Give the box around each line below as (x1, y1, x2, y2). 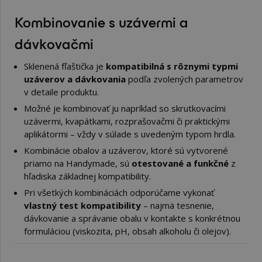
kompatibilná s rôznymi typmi (106, 60, 238, 72)
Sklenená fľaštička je (24, 60, 106, 72)
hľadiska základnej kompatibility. (24, 170, 151, 182)
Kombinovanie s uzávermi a (15, 11, 188, 31)
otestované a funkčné (132, 157, 229, 169)
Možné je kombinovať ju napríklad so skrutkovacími (24, 102, 226, 114)
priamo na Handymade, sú (24, 157, 132, 169)
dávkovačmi (15, 32, 94, 53)
